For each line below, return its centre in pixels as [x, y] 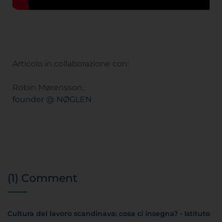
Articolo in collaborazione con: [71, 63]
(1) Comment [42, 178]
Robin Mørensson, [48, 87]
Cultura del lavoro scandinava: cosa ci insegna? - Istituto [109, 213]
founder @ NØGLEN [52, 99]
